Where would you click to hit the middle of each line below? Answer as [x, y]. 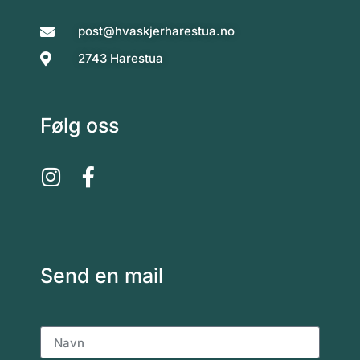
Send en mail [102, 276]
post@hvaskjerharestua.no [156, 31]
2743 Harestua [120, 59]
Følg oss [80, 126]
